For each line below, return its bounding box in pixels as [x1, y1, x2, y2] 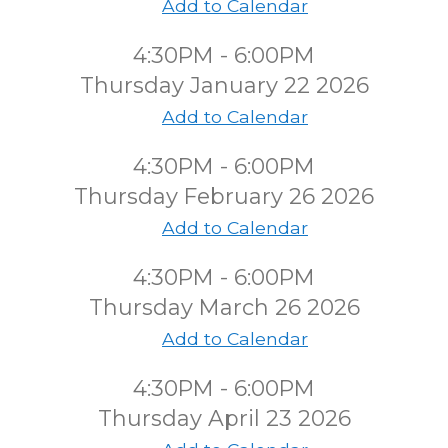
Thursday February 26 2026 [74, 183, 374, 210]
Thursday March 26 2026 [88, 294, 360, 321]
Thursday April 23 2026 [97, 405, 351, 432]
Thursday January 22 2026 [79, 72, 369, 99]
